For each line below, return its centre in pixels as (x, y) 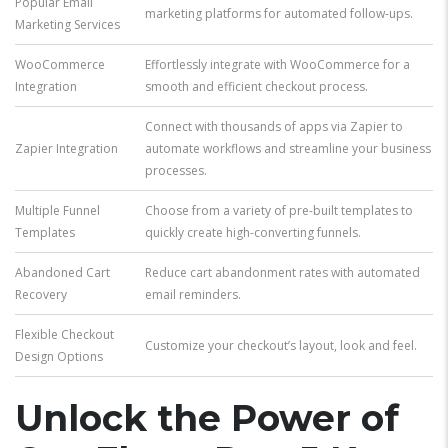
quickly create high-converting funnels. (253, 232)
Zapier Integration (66, 148)
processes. (176, 170)
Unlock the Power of (207, 418)
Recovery (41, 294)
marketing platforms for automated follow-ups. (279, 13)
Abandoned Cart (62, 272)
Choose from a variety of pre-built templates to (279, 210)
